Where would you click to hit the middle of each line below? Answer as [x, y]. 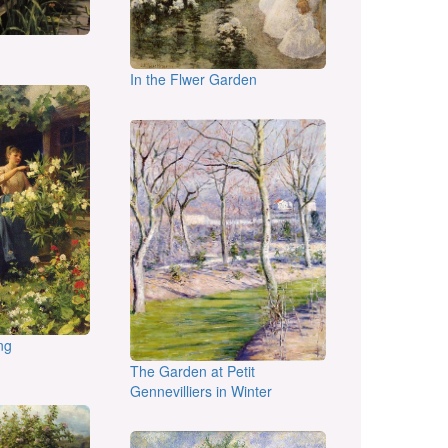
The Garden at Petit [192, 371]
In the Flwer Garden [193, 78]
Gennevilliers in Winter [200, 391]
